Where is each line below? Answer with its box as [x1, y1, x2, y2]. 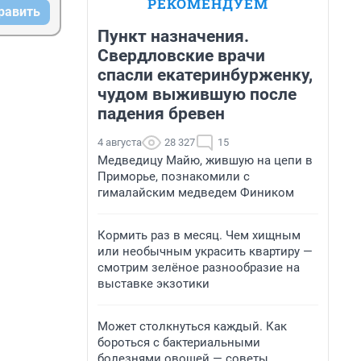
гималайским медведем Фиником [98, 185, 294, 200]
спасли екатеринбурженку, [98, 65, 313, 85]
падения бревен [98, 104, 225, 123]
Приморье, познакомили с [98, 169, 250, 184]
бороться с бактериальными [98, 335, 260, 350]
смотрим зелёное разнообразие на [98, 260, 300, 275]
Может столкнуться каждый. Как [98, 319, 287, 334]
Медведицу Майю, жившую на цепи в [98, 153, 313, 168]
